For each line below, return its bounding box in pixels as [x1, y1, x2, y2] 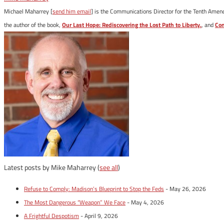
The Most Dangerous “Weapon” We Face [24, 197, 125, 207]
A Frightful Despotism [24, 211, 79, 220]
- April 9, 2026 [79, 211, 118, 220]
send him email [52, 6, 91, 16]
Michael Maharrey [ [4, 6, 52, 16]
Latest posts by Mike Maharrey [4, 162, 97, 172]
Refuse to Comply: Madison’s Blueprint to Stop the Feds [24, 184, 164, 193]
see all [99, 162, 118, 172]
